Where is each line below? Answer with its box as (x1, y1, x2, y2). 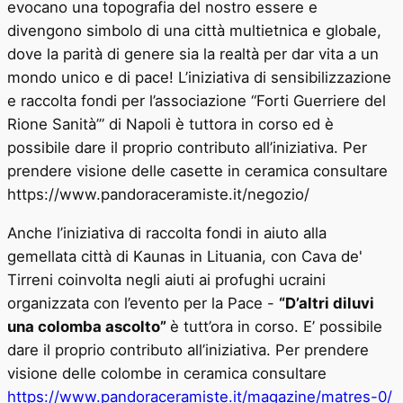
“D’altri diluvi (279, 293, 374, 312)
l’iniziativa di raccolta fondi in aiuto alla (57, 223, 327, 242)
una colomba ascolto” (7, 317, 170, 336)
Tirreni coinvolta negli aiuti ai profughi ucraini (7, 270, 326, 289)
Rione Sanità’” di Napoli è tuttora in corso (7, 114, 298, 133)
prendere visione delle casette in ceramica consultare (7, 161, 388, 180)
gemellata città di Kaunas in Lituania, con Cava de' (7, 246, 363, 265)
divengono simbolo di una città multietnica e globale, (7, 21, 381, 40)
